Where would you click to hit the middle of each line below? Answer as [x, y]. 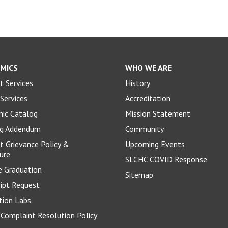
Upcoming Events [155, 144]
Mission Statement [158, 113]
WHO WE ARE [148, 67]
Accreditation [148, 98]
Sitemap [139, 174]
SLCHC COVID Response [166, 159]
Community [144, 129]
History [137, 83]
